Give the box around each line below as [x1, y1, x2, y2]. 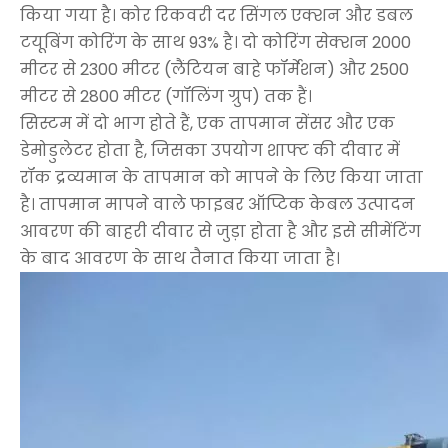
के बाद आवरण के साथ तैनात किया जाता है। [20, 246, 340, 270]
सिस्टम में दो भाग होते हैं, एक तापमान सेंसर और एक [20, 111, 395, 135]
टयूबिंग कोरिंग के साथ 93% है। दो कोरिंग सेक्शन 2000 [20, 30, 411, 54]
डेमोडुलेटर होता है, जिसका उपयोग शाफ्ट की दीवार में [20, 138, 400, 162]
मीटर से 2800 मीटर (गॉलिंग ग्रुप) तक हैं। [20, 84, 312, 108]
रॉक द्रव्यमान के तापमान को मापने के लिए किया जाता [20, 165, 423, 189]
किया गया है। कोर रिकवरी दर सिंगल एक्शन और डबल [20, 3, 413, 27]
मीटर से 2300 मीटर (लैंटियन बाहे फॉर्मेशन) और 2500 [20, 57, 409, 81]
